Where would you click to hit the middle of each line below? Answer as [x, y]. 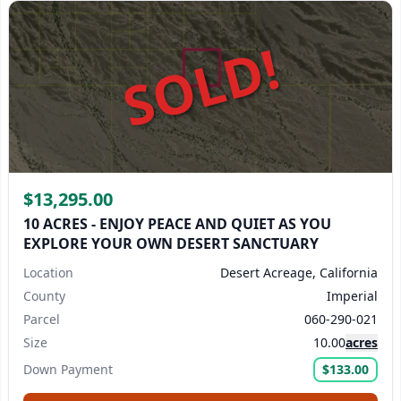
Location [48, 273]
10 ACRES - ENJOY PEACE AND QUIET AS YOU [177, 224]
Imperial [352, 296]
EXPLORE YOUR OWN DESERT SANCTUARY [171, 243]
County [44, 296]
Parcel [42, 319]
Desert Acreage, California [299, 273]
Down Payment [68, 369]
